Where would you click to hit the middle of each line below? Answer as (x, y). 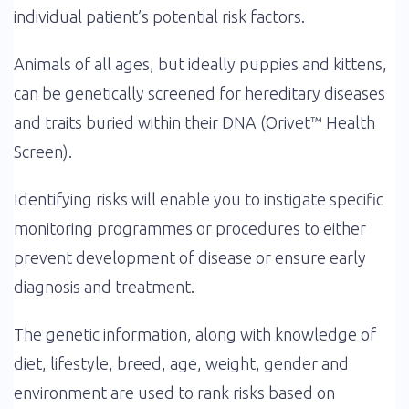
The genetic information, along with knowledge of (195, 334)
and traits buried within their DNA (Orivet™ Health (194, 122)
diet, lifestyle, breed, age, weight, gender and (181, 363)
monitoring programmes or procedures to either (190, 228)
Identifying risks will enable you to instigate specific (199, 199)
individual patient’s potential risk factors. (159, 16)
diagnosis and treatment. (104, 287)
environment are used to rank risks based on (174, 393)
